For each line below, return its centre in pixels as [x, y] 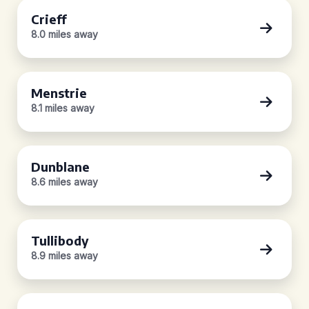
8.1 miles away [63, 108]
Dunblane [60, 167]
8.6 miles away [64, 182]
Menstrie [59, 93]
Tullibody [60, 240]
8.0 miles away [64, 34]
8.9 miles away [64, 256]
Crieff [49, 19]
